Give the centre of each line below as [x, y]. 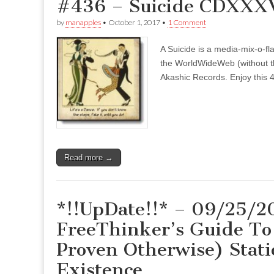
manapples [83, 23]
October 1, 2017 [134, 23]
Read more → [89, 158]
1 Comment [187, 23]
